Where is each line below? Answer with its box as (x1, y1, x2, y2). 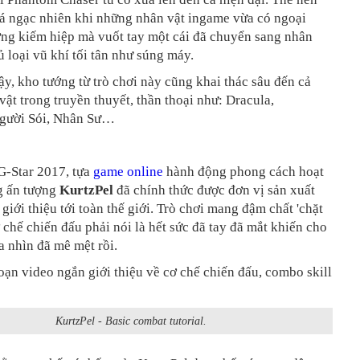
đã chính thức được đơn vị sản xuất (117, 182, 315, 198)
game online (93, 163, 163, 179)
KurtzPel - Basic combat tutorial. (55, 314, 207, 327)
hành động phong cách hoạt (163, 163, 324, 179)
